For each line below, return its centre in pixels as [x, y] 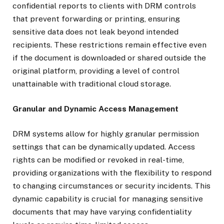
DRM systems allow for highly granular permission [106, 134]
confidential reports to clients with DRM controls [104, 6]
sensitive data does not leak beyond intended [95, 32]
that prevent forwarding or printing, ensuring [96, 19]
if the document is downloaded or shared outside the [109, 58]
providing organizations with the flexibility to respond [112, 173]
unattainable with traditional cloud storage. [92, 84]
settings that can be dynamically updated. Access [104, 147]
